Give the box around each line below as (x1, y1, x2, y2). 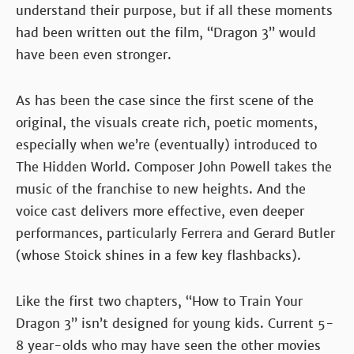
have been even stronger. (16, 47, 171, 64)
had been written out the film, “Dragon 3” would (16, 24, 316, 42)
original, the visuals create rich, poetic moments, (16, 115, 318, 132)
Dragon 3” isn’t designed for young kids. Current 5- (16, 315, 334, 333)
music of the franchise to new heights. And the (16, 181, 306, 198)
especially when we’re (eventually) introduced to (16, 137, 317, 154)
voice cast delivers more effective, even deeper (16, 203, 304, 220)
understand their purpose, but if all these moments (16, 2, 333, 20)
